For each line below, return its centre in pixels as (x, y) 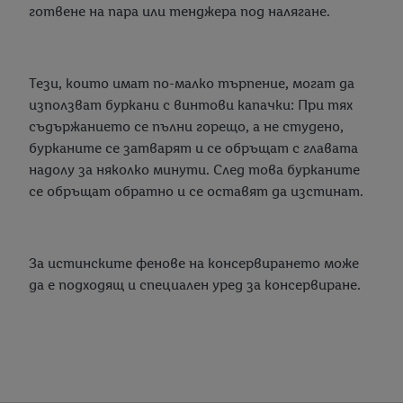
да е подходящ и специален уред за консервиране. (195, 285)
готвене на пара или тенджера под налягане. (179, 12)
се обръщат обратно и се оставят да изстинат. (196, 192)
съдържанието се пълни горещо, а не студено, (186, 127)
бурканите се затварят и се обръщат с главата (193, 148)
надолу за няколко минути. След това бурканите (194, 170)
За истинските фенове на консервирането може (194, 264)
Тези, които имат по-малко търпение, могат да (192, 84)
